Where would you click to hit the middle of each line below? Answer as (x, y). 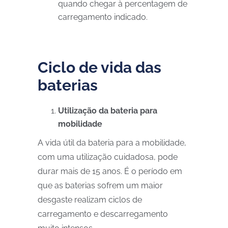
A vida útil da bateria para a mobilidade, (112, 143)
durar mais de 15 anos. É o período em (110, 171)
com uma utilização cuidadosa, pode (108, 157)
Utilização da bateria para (108, 111)
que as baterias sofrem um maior (100, 186)
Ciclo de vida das (99, 67)
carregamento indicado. (103, 17)
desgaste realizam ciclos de (90, 200)
